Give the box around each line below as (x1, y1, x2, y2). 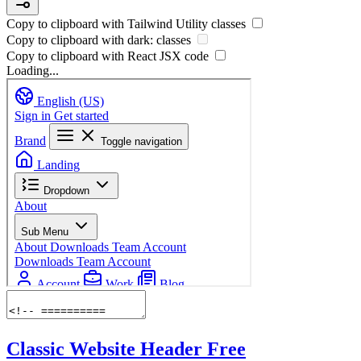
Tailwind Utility (127, 17, 208, 31)
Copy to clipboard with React (6, 49, 160, 64)
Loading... (6, 64, 59, 78)
